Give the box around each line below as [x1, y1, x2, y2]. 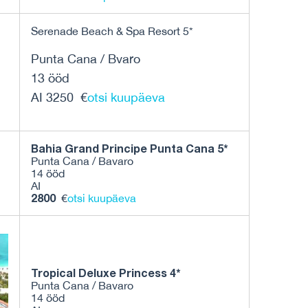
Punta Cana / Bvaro [31, 52, 140, 67]
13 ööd [31, 71, 69, 86]
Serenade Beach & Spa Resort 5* [31, 25, 193, 38]
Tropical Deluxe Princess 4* [31, 266, 181, 280]
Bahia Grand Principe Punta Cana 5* [31, 142, 231, 155]
